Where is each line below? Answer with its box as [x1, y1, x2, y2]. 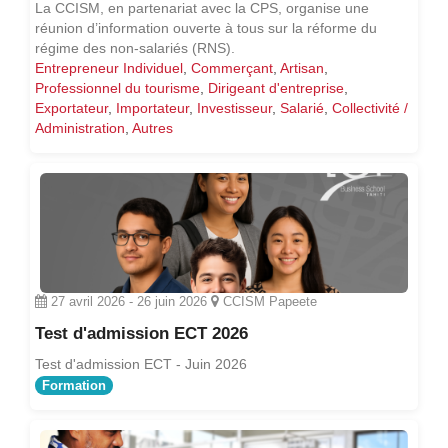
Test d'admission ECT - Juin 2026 [35, 355, 247, 372]
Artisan [280, 59, 324, 76]
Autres [132, 119, 173, 136]
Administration [35, 119, 125, 136]
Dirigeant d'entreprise [208, 79, 344, 96]
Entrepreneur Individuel [35, 59, 183, 76]
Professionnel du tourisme [35, 79, 200, 96]
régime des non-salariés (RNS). [35, 39, 235, 56]
